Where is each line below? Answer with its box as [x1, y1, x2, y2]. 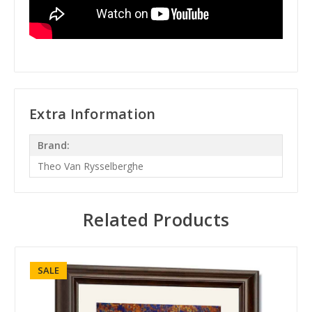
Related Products [83, 207, 229, 231]
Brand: [37, 139, 70, 153]
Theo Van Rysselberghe [37, 159, 143, 173]
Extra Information [29, 104, 156, 123]
